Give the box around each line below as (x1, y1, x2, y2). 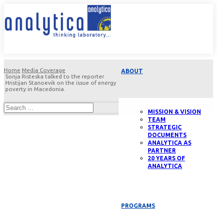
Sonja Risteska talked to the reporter (5, 73, 105, 79)
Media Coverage (22, 66, 66, 73)
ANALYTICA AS (148, 139, 191, 146)
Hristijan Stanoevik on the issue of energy (5, 79, 117, 86)
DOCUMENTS (148, 132, 186, 138)
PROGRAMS (121, 202, 155, 209)
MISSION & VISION (148, 108, 201, 115)
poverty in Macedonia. (5, 85, 66, 92)
